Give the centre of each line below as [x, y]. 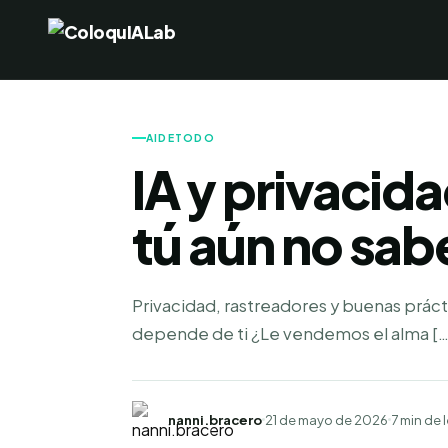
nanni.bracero [215, 419]
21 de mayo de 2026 [326, 419]
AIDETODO [180, 137]
